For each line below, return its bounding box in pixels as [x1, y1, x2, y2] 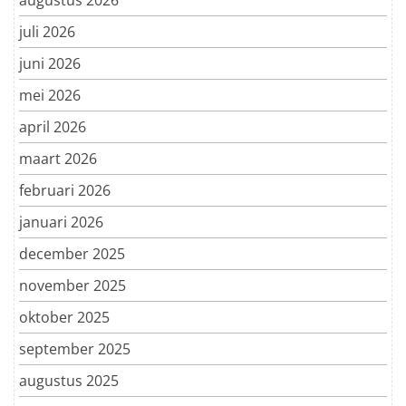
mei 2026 [19, 84, 81, 105]
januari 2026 [19, 211, 103, 232]
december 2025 [19, 243, 125, 264]
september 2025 [19, 338, 130, 359]
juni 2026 [19, 53, 81, 73]
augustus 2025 [19, 370, 119, 391]
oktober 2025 [19, 306, 110, 327]
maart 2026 [19, 148, 97, 169]
